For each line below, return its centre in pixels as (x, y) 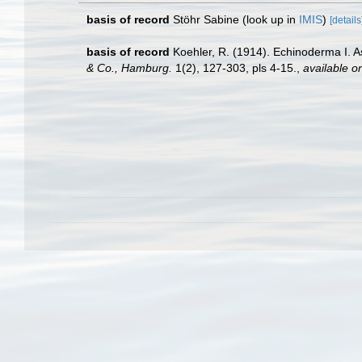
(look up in (269, 19)
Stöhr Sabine (206, 19)
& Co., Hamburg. (129, 68)
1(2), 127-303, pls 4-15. (234, 68)
